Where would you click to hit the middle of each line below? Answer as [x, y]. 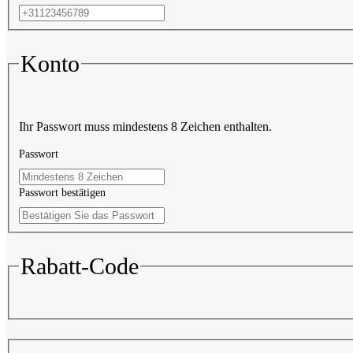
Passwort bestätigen [62, 193]
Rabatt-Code [80, 266]
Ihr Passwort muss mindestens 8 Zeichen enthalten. [145, 127]
